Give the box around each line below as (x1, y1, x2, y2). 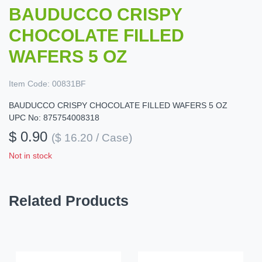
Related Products (9, 192, 129, 209)
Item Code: (9, 79, 50, 89)
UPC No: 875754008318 (9, 113, 99, 123)
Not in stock (9, 151, 52, 161)
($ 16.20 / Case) (51, 132, 132, 144)
